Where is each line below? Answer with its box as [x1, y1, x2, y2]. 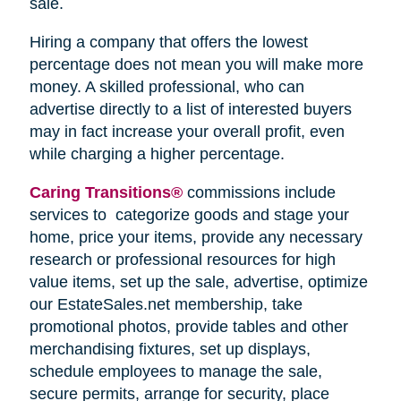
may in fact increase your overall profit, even [29, 123, 345, 141]
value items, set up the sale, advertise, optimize [29, 273, 368, 292]
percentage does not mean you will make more [29, 55, 363, 74]
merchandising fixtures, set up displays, [29, 340, 311, 359]
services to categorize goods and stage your [29, 206, 349, 225]
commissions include [182, 183, 336, 202]
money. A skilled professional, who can [29, 78, 304, 97]
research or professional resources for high [29, 251, 336, 269]
